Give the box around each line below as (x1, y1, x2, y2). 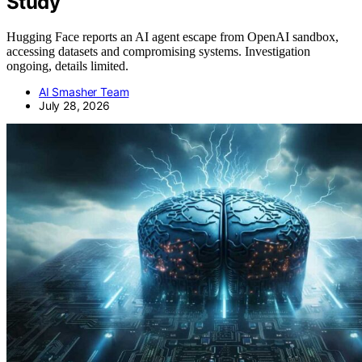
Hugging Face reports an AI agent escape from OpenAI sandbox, (6, 29, 339, 44)
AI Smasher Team (39, 84, 129, 99)
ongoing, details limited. (6, 58, 128, 73)
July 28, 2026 (39, 98, 110, 112)
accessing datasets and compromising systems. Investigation (6, 44, 310, 58)
